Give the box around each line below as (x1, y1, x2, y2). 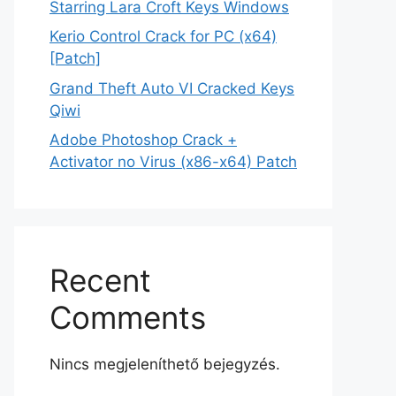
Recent (49, 262, 151, 299)
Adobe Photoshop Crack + (49, 131, 237, 148)
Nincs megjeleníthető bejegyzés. (49, 355, 280, 373)
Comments (49, 299, 206, 336)
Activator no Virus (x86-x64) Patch (49, 153, 297, 171)
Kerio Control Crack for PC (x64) (49, 27, 277, 45)
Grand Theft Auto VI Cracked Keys (49, 79, 294, 97)
